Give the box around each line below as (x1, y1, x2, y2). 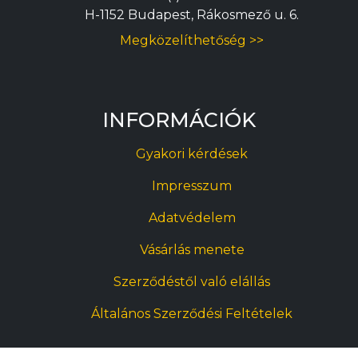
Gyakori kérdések (136, 145, 248, 161)
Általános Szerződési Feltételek (91, 305, 292, 321)
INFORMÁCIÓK (102, 107, 256, 132)
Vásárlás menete (139, 241, 245, 257)
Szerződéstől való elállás (113, 273, 270, 289)
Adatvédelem (148, 209, 236, 225)
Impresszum (152, 177, 232, 193)
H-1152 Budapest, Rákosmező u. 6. (85, 6, 299, 22)
